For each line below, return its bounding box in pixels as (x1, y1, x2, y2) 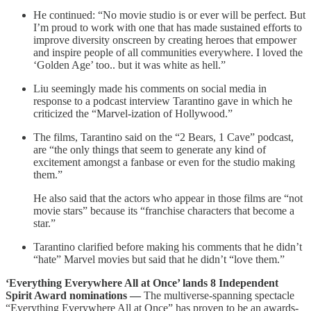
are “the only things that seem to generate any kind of (33, 144, 266, 156)
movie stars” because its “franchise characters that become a (33, 205, 294, 217)
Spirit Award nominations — (6, 289, 144, 302)
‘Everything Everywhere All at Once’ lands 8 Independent (6, 277, 278, 289)
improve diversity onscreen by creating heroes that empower (33, 34, 296, 47)
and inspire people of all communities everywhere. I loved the (33, 47, 303, 59)
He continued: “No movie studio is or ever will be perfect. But (33, 9, 305, 22)
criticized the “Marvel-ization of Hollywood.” (33, 108, 233, 120)
